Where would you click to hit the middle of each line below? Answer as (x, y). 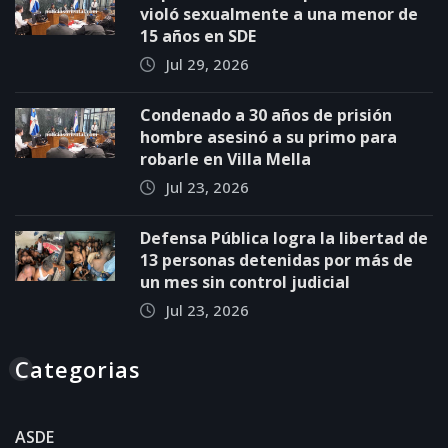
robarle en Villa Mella (225, 159)
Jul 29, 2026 (207, 64)
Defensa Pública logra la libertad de (284, 238)
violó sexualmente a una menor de (279, 14)
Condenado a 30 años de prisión (266, 115)
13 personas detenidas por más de (276, 260)
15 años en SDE (198, 36)
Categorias (78, 369)
